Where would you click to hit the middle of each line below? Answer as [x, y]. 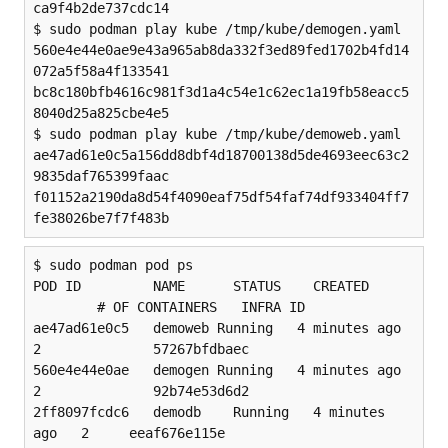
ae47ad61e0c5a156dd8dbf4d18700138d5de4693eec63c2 [221, 154]
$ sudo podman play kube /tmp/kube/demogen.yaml [217, 28]
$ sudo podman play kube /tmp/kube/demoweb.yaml [217, 133]
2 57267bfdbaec [141, 348]
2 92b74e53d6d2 [141, 390]
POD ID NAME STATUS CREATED [201, 285]
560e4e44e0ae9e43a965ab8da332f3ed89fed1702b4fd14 [221, 49]
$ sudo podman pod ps [113, 264]
